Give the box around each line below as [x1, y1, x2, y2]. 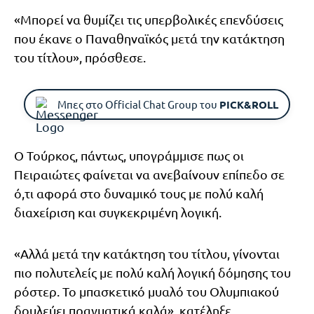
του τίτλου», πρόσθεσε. [14, 49, 146, 64]
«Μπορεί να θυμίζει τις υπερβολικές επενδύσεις [14, 11, 283, 27]
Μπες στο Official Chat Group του [57, 97, 219, 111]
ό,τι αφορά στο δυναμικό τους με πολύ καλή [14, 185, 264, 200]
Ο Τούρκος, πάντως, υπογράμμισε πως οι [14, 147, 244, 163]
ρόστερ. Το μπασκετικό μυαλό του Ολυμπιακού [14, 283, 279, 299]
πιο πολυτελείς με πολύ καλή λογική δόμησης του [14, 264, 291, 280]
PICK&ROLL [219, 97, 278, 111]
